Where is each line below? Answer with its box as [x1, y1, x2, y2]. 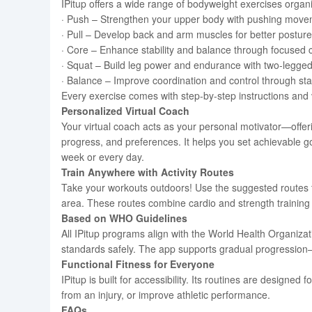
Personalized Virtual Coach [61, 104, 189, 118]
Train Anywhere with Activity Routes [61, 165, 234, 179]
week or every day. [61, 150, 144, 164]
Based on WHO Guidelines [61, 211, 187, 225]
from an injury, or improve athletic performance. [61, 288, 270, 302]
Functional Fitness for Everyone [61, 257, 214, 271]
